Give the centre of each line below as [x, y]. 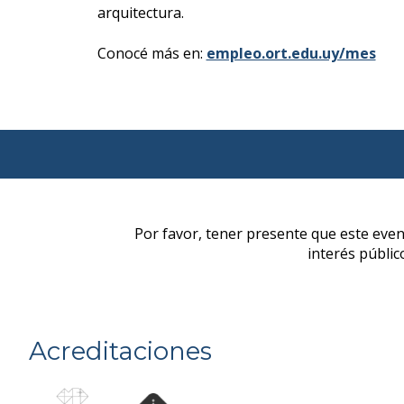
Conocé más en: [151, 53]
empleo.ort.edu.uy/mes [291, 53]
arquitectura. [140, 13]
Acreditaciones [120, 350]
